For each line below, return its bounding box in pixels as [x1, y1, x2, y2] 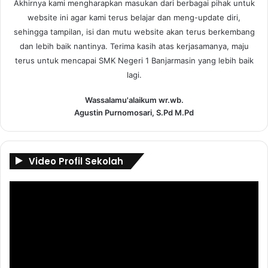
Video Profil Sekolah [29, 155, 123, 168]
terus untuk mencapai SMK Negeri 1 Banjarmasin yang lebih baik [14, 56, 254, 66]
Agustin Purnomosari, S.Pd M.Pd [74, 108, 194, 118]
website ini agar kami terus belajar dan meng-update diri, [28, 13, 240, 23]
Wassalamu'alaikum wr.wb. [84, 95, 184, 105]
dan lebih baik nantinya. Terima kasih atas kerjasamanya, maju [19, 41, 249, 51]
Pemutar [9, 182, 40, 192]
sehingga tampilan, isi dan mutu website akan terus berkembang [13, 27, 255, 37]
